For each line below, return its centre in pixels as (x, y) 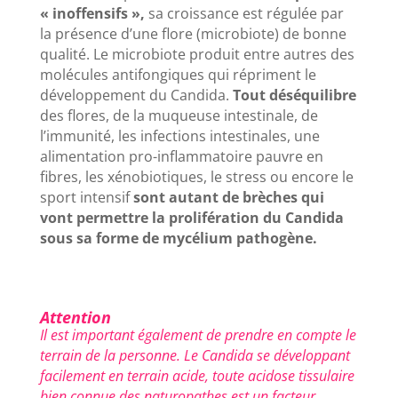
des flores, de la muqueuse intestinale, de (179, 116)
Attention (75, 318)
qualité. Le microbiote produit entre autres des (197, 55)
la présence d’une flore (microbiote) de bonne (193, 34)
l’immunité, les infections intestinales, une (179, 136)
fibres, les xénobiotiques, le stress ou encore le (196, 177)
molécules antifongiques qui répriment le (178, 75)
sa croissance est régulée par (244, 14)
